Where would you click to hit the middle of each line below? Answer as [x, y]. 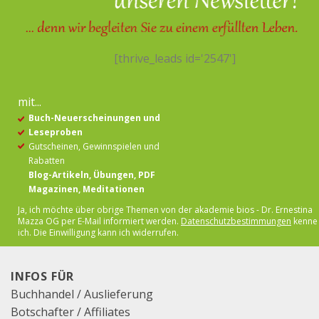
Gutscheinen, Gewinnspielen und [94, 147]
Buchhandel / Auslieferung [82, 294]
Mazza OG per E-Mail [61, 221]
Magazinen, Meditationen [87, 189]
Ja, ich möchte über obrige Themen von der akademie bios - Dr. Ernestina [165, 210]
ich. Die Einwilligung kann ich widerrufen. [98, 233]
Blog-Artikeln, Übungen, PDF [92, 175]
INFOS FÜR [43, 277]
